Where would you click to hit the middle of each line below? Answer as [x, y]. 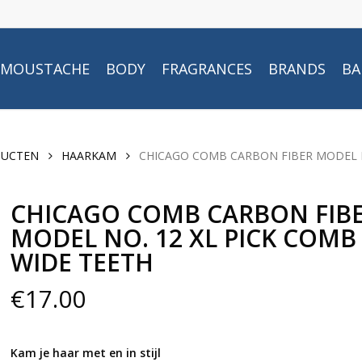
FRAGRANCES [207, 69]
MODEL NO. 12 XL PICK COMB [183, 238]
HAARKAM [89, 155]
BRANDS [297, 69]
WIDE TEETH [82, 262]
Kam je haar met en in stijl [85, 353]
